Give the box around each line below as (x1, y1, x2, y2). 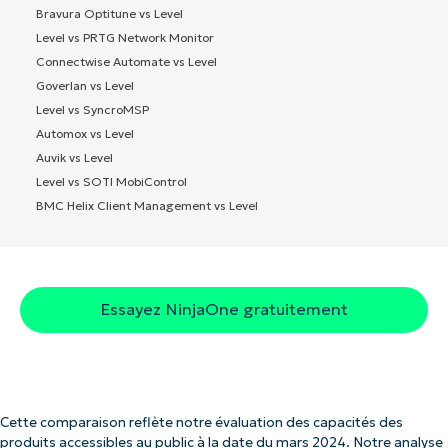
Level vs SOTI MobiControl (36, 174, 187, 190)
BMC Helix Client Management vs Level (36, 198, 258, 214)
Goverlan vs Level (36, 78, 134, 94)
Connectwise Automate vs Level (36, 54, 217, 70)
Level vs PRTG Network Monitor (36, 30, 214, 46)
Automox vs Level (36, 126, 134, 142)
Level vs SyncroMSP (36, 102, 149, 118)
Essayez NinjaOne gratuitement (100, 299, 348, 320)
